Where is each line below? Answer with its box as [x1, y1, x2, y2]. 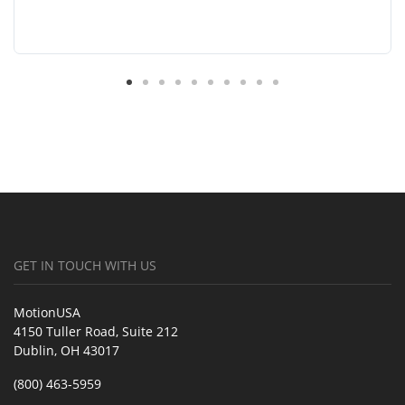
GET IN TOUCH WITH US [14, 256, 156, 274]
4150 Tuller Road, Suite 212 [14, 322, 178, 340]
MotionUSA [14, 303, 80, 321]
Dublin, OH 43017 [14, 341, 119, 359]
